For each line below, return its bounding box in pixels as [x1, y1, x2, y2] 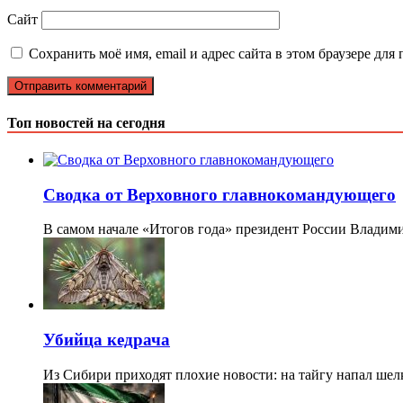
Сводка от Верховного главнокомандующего [43, 184, 396, 204]
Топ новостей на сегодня [7, 114, 166, 130]
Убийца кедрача [43, 329, 170, 349]
